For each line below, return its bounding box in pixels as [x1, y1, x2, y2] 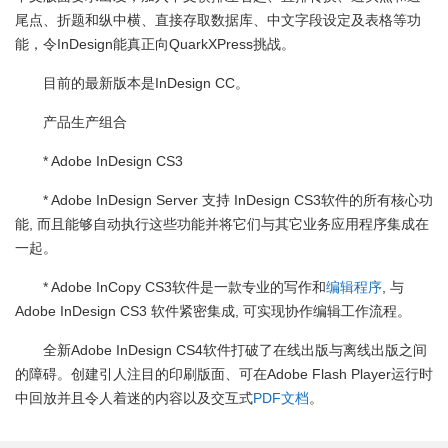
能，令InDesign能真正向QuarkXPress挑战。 [15, 36, 295, 52]
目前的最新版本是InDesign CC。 [43, 75, 249, 91]
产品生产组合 [43, 114, 127, 130]
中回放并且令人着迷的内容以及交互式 [15, 390, 253, 406]
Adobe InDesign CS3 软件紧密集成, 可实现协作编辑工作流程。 [15, 303, 411, 319]
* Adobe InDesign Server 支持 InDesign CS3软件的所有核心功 [43, 192, 433, 208]
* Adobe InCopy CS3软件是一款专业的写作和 [43, 279, 326, 295]
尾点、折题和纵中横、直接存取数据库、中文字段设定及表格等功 [15, 12, 421, 28]
